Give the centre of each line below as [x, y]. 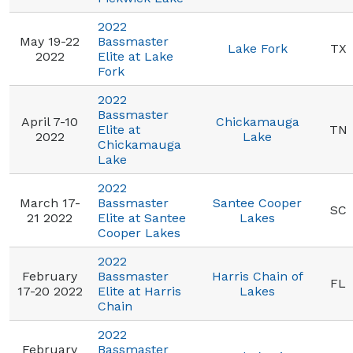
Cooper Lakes [139, 233]
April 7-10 [50, 122]
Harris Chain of [257, 276]
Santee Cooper [257, 203]
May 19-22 [50, 41]
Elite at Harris [139, 291]
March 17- [50, 203]
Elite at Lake [136, 56]
